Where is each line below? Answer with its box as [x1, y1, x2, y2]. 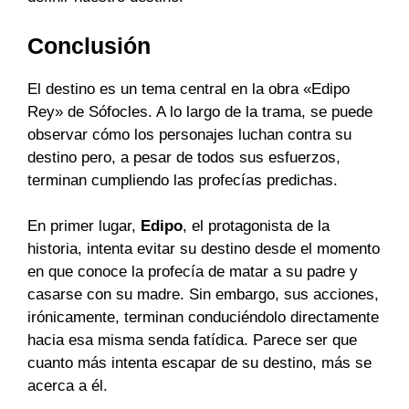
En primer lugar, [27, 217, 141, 235]
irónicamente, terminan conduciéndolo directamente [27, 309, 379, 326]
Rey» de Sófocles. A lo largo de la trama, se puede [27, 102, 372, 121]
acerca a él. [27, 377, 108, 394]
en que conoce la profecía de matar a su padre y [27, 263, 358, 280]
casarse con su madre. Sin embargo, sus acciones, [27, 286, 379, 303]
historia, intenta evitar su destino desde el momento [27, 240, 380, 257]
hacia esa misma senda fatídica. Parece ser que [27, 331, 357, 349]
